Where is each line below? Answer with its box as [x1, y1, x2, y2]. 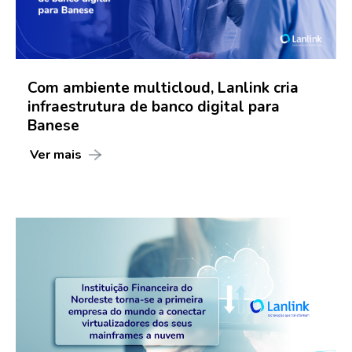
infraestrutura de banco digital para [27, 97, 280, 118]
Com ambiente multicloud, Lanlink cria [27, 78, 299, 99]
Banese [27, 115, 79, 137]
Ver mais [29, 146, 82, 164]
